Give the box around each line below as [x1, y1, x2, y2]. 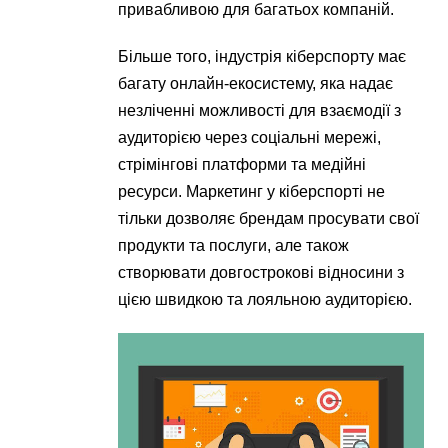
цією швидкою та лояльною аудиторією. [118, 291, 413, 309]
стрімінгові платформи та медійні [118, 156, 367, 174]
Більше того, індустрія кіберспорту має [118, 48, 407, 66]
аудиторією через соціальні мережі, [118, 129, 382, 147]
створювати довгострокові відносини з [118, 264, 405, 282]
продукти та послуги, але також [118, 237, 350, 255]
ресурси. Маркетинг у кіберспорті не [118, 183, 386, 201]
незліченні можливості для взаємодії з [118, 102, 402, 120]
